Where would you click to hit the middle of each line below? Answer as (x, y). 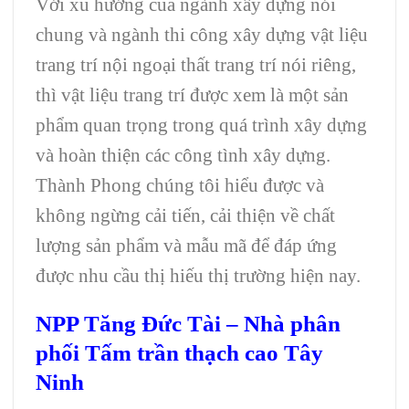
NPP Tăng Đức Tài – (140, 324)
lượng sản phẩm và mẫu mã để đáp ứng (186, 246)
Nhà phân (292, 324)
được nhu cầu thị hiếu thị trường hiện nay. (198, 276)
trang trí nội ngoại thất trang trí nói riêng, (196, 65)
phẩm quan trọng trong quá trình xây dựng (201, 125)
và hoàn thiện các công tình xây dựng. (183, 155)
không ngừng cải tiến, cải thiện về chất (185, 215)
